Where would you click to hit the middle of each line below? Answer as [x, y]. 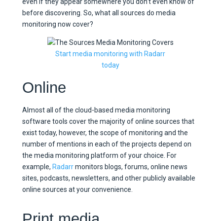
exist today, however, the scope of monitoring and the [105, 132]
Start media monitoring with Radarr [110, 54]
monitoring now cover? [57, 24]
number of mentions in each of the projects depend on [107, 144]
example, [37, 166]
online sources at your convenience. [77, 189]
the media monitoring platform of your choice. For [99, 155]
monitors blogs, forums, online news [130, 166]
